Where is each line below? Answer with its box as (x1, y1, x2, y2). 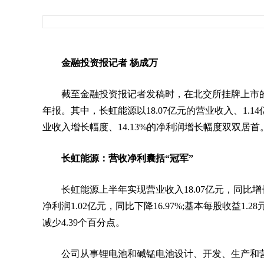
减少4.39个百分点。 (42, 217, 125, 227)
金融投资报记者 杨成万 (61, 58, 158, 68)
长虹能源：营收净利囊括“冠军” (61, 153, 193, 163)
